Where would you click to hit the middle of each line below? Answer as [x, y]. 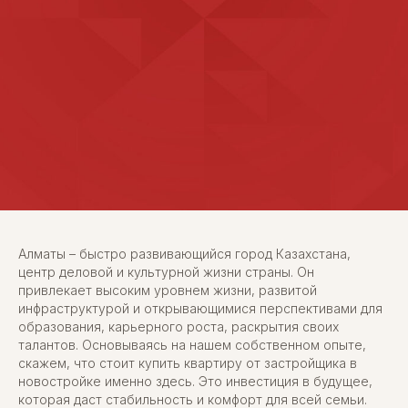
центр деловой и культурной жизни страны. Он [166, 271]
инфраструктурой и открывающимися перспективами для [200, 308]
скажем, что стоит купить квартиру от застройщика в [188, 362]
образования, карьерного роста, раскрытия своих [178, 326]
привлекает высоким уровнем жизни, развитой [168, 290]
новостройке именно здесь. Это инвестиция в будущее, [195, 381]
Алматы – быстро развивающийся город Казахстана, [184, 253]
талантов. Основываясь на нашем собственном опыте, [192, 344]
